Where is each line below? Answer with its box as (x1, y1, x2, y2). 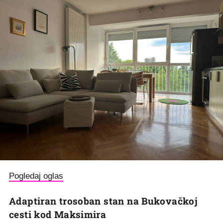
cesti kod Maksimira (9, 208, 107, 221)
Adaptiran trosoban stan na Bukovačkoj (9, 195, 198, 208)
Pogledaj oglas (9, 171, 63, 181)
